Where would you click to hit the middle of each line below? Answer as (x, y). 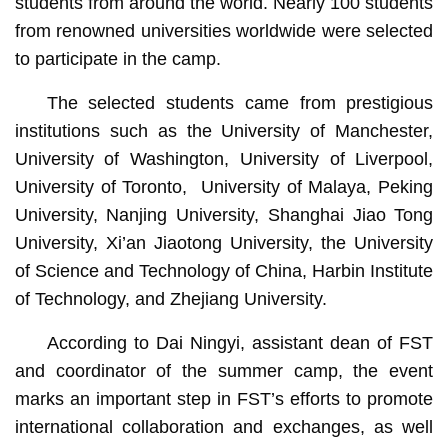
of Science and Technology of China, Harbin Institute (224, 270)
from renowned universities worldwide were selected (224, 30)
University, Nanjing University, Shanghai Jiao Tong (224, 214)
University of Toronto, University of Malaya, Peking (224, 186)
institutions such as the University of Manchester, (224, 130)
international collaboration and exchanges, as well (224, 426)
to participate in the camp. (117, 58)
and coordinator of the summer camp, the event (224, 370)
